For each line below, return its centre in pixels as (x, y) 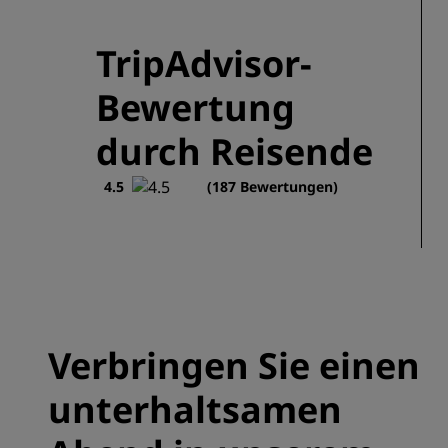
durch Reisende (234, 151)
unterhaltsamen (195, 409)
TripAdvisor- (204, 63)
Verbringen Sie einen (234, 365)
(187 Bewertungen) (272, 186)
